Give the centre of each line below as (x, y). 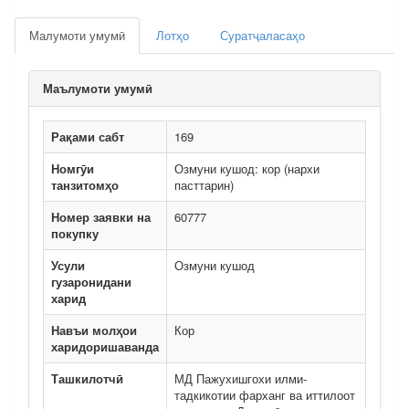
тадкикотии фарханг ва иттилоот (265, 395)
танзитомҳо (85, 185)
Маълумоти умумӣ (98, 88)
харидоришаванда (105, 346)
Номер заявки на (101, 217)
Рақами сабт (88, 136)
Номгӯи (73, 168)
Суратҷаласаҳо (262, 35)
